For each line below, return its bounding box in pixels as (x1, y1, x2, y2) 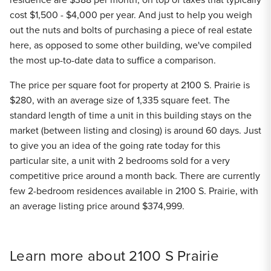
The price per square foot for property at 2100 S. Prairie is (10, 78, 250, 92)
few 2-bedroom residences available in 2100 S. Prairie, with (10, 184, 258, 198)
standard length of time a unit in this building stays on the (10, 108, 252, 122)
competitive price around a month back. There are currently (10, 169, 260, 183)
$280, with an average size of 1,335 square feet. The (10, 93, 230, 107)
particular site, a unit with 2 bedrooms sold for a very (10, 154, 230, 168)
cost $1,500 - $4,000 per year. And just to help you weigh (10, 8, 252, 22)
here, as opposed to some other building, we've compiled (10, 38, 252, 52)
